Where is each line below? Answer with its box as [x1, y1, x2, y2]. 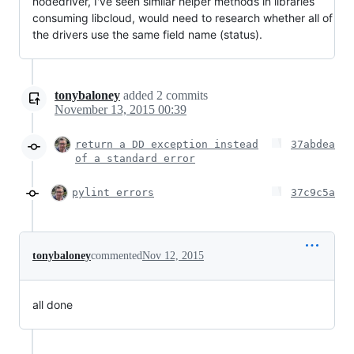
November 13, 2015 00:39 [55, 103, 186, 116]
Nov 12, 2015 [142, 250, 204, 262]
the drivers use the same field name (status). [32, 28, 262, 41]
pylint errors [72, 186, 154, 198]
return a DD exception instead [75, 138, 258, 150]
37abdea [291, 138, 335, 150]
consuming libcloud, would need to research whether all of [32, 11, 333, 24]
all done [32, 298, 73, 311]
